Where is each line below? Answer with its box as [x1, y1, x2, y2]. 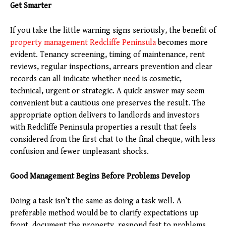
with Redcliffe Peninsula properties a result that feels [10, 123, 196, 133]
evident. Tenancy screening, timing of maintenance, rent [10, 50, 205, 60]
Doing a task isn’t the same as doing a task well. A [10, 196, 182, 206]
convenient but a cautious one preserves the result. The [10, 98, 205, 108]
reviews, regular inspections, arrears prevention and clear [10, 62, 212, 72]
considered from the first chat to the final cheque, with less [10, 135, 215, 145]
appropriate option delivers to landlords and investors [10, 110, 200, 121]
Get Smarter [10, 1, 51, 11]
